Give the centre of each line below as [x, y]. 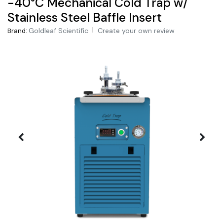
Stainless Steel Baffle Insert [85, 17]
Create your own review [136, 30]
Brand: [17, 31]
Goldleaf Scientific [58, 30]
